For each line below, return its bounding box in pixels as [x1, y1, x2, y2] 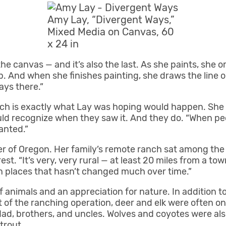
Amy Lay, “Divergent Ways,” [47, 14, 175, 26]
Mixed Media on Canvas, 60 [47, 26, 175, 38]
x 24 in [47, 38, 79, 50]
